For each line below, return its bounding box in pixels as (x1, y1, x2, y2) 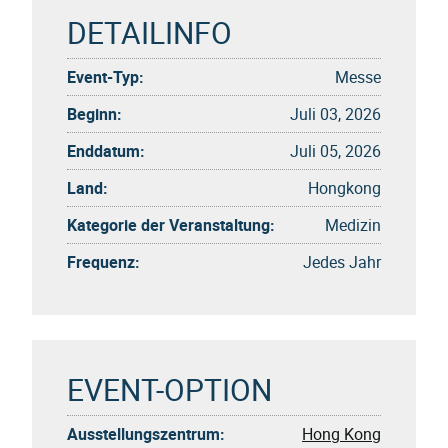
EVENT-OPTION (67, 368, 272, 410)
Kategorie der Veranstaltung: (67, 213, 275, 236)
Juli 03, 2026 (290, 102, 381, 125)
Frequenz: (67, 250, 140, 273)
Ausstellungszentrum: (67, 422, 225, 445)
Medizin (325, 213, 381, 236)
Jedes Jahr (303, 250, 381, 273)
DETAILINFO (67, 11, 232, 53)
